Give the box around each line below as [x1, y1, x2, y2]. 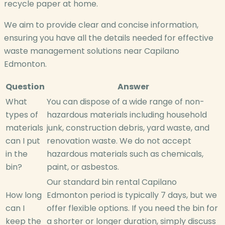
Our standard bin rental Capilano [47, 176, 177, 188]
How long [6, 189, 42, 201]
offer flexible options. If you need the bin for [47, 202, 218, 214]
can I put [6, 135, 40, 147]
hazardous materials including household [47, 109, 207, 121]
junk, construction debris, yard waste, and [47, 122, 209, 134]
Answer [117, 81, 149, 93]
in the [6, 148, 28, 160]
